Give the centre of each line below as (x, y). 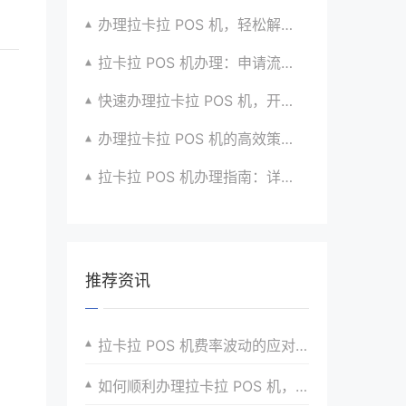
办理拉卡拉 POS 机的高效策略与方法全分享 (190, 139)
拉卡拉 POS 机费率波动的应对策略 (197, 345)
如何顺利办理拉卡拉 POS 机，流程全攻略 (197, 386)
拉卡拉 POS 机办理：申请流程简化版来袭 (190, 63)
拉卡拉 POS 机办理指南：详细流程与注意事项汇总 (190, 177)
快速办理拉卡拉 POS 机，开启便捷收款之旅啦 (190, 101)
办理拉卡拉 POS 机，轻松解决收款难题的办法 (190, 24)
